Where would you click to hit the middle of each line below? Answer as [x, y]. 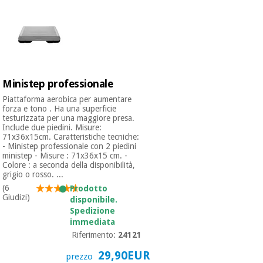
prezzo [81, 256]
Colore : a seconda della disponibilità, [69, 165]
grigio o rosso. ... [33, 174]
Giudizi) [16, 197]
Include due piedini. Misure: [52, 127]
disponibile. [93, 199]
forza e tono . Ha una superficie [60, 108]
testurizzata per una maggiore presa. [69, 118]
